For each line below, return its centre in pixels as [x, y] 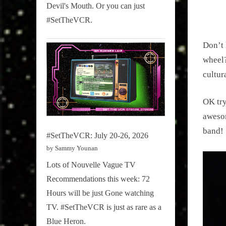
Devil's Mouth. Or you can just [96, 6]
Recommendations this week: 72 [98, 179]
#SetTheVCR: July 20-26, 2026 [97, 135]
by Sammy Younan [72, 148]
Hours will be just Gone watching [100, 193]
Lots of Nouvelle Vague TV [91, 164]
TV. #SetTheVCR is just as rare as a [104, 207]
